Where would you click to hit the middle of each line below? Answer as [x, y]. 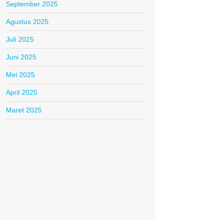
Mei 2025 [20, 75]
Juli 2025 [20, 40]
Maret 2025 [24, 110]
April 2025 [22, 93]
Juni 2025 [21, 57]
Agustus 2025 [27, 22]
